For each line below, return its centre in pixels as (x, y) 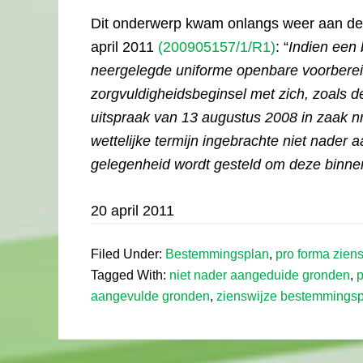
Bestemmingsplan (217, 254)
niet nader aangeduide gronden (260, 275)
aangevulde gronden (150, 296)
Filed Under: (128, 254)
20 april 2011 (132, 211)
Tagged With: (130, 275)
